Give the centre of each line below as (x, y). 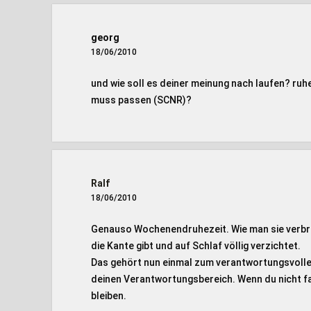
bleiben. (108, 296)
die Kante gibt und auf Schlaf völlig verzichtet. (195, 246)
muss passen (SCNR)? (141, 100)
